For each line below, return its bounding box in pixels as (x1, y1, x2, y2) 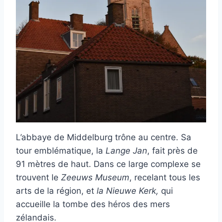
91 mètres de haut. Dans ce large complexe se (16, 159, 201, 169)
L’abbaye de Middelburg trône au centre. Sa (16, 132, 191, 143)
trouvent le (16, 172, 61, 183)
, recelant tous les (129, 172, 200, 183)
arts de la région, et (16, 186, 97, 196)
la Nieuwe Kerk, (97, 186, 159, 196)
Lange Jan (106, 146, 147, 156)
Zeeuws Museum (61, 172, 129, 183)
